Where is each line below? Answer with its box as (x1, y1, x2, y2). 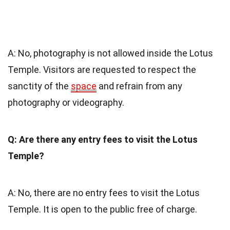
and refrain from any (97, 80, 182, 91)
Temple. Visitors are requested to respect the (8, 64, 196, 75)
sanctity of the (8, 80, 71, 91)
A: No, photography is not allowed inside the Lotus (8, 47, 213, 59)
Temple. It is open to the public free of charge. (8, 203, 197, 215)
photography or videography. (8, 97, 124, 108)
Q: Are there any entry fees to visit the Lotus (8, 133, 198, 145)
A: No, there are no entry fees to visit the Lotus (8, 187, 200, 198)
